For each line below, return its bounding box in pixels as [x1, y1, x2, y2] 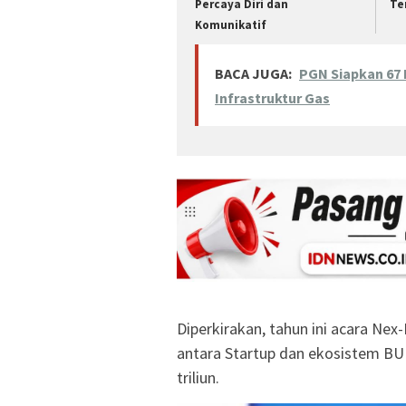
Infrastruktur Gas [215, 88, 330, 107]
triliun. [177, 366, 219, 388]
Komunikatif [195, 17, 266, 34]
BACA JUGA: [215, 63, 292, 82]
